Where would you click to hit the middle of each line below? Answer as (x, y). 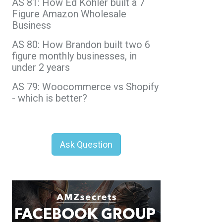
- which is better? (50, 98)
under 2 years (41, 67)
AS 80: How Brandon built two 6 (81, 44)
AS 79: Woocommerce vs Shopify (85, 86)
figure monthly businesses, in (74, 56)
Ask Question (86, 144)
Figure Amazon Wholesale (69, 14)
